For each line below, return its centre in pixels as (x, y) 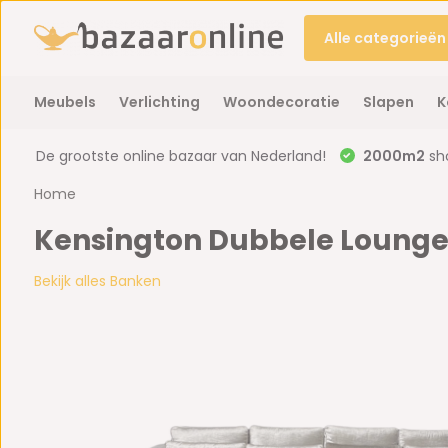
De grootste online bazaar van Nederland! (180, 156)
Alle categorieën (384, 37)
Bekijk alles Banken (97, 281)
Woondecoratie (281, 102)
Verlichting (159, 102)
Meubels (64, 102)
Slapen (388, 102)
